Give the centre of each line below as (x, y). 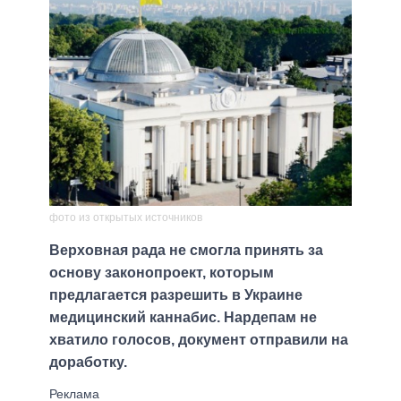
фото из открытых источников (126, 218)
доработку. (88, 363)
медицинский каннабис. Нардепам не (183, 318)
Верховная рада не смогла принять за (186, 251)
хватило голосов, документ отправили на (199, 340)
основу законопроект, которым (162, 273)
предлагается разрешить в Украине (176, 295)
